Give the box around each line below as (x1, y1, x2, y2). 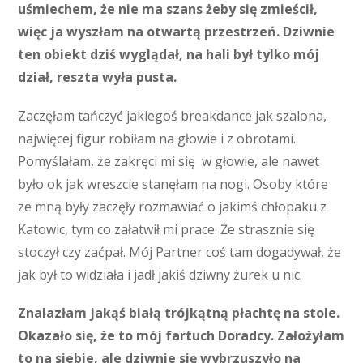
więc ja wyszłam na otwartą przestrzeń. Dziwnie (18, 23, 335, 41)
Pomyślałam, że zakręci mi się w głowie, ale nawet (18, 152, 320, 170)
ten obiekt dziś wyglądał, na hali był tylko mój (18, 45, 320, 64)
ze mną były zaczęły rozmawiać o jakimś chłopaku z (18, 197, 327, 216)
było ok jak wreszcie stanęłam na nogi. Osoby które (18, 174, 329, 193)
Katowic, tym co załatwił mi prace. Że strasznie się (18, 220, 315, 238)
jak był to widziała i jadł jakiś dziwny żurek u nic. (18, 265, 303, 284)
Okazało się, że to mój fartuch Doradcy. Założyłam (18, 326, 345, 344)
